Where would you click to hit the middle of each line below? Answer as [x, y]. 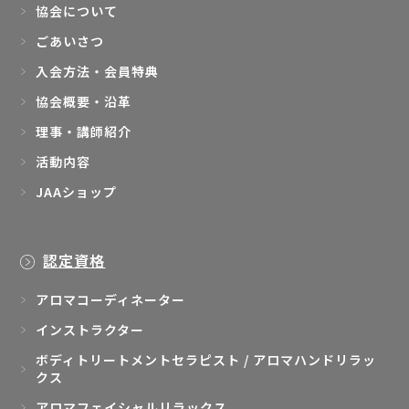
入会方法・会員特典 [98, 71]
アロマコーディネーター [111, 300]
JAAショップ [77, 191]
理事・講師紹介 [84, 131]
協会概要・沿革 [84, 101]
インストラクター [90, 330]
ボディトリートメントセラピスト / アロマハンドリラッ [206, 360]
